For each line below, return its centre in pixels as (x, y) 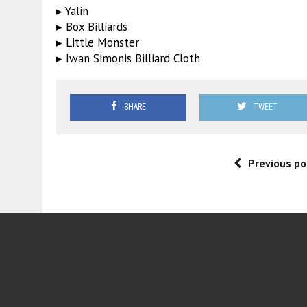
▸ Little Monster (98, 42)
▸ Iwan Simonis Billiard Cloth (128, 58)
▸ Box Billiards (92, 26)
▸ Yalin (72, 11)
